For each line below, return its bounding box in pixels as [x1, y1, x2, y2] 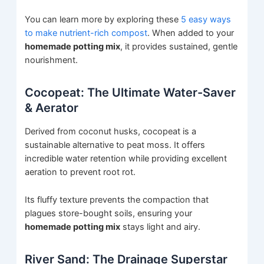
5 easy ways [181, 14, 232, 25]
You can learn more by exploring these [25, 14, 181, 25]
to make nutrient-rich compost [25, 28, 148, 39]
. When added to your [147, 28, 235, 39]
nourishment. [25, 55, 78, 66]
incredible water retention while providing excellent [25, 153, 227, 164]
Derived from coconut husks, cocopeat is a [25, 126, 197, 137]
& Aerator [25, 101, 79, 115]
